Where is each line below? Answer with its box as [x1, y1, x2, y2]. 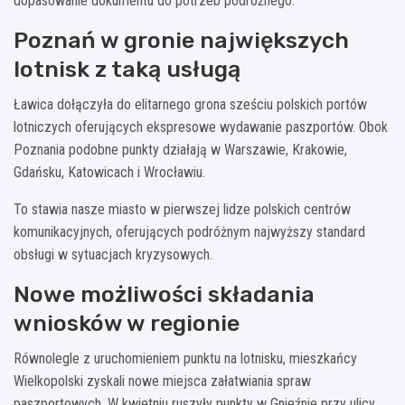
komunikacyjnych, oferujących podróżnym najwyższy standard [14, 222, 365, 240]
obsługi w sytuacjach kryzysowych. [14, 245, 212, 263]
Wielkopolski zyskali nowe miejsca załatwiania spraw [14, 372, 311, 390]
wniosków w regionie [14, 309, 240, 336]
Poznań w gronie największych [14, 26, 349, 53]
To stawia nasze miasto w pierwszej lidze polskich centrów [14, 200, 351, 218]
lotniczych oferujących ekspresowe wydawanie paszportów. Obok [14, 118, 388, 136]
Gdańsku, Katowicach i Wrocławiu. [14, 163, 205, 181]
